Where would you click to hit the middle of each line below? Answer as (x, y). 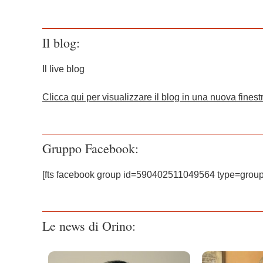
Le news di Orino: (89, 226)
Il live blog (63, 69)
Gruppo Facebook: (90, 149)
